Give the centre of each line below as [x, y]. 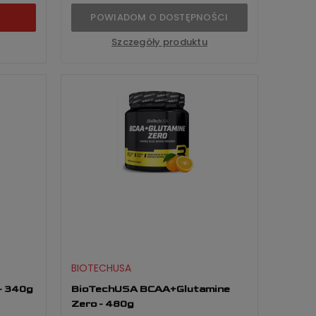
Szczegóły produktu [159, 42]
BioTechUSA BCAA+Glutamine [151, 288]
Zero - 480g [103, 303]
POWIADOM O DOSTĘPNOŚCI [159, 17]
